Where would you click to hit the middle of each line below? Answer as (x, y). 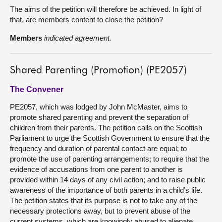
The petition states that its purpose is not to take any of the (104, 200)
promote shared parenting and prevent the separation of (99, 117)
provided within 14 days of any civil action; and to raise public (108, 179)
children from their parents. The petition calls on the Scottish (106, 127)
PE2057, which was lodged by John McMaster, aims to (99, 107)
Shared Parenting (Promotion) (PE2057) (98, 70)
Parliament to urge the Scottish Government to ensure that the (110, 138)
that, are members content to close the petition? (86, 19)
